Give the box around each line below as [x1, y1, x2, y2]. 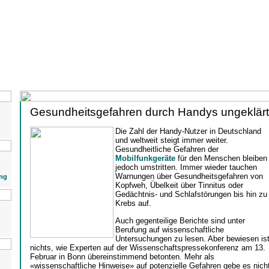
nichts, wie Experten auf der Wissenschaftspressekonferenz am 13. [29, 243, 265, 252]
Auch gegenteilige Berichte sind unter [115, 216, 245, 225]
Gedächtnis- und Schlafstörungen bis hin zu [115, 190, 267, 199]
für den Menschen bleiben [175, 154, 267, 163]
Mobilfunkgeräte [115, 154, 175, 163]
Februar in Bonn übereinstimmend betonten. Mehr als [29, 252, 214, 261]
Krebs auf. [115, 199, 151, 208]
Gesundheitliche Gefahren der [115, 145, 219, 154]
